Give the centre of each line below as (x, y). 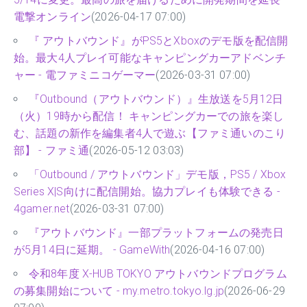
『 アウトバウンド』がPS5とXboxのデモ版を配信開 (159, 41)
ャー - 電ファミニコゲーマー (85, 75)
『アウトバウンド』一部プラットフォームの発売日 (156, 233)
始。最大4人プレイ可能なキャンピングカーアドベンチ (150, 58)
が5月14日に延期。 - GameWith (92, 250)
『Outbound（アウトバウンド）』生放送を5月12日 (156, 99)
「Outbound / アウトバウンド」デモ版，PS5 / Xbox (158, 175)
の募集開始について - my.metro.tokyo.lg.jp (119, 291)
